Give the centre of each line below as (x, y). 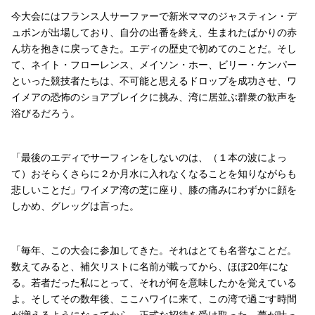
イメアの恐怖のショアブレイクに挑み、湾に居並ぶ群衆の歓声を (154, 96)
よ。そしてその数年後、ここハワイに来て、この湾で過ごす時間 (154, 298)
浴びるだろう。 (46, 112)
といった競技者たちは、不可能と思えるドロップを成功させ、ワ (154, 80)
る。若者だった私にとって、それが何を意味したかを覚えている (154, 282)
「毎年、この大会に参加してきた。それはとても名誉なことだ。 (154, 250)
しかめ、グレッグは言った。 (75, 205)
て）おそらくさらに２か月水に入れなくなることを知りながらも (154, 173)
